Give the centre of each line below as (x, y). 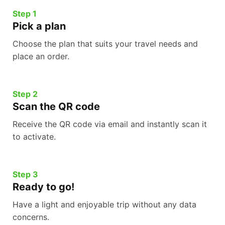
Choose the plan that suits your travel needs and (105, 44)
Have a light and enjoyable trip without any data (104, 205)
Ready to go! (43, 187)
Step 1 (25, 14)
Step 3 (25, 175)
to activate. (34, 137)
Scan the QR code (56, 107)
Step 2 (25, 94)
